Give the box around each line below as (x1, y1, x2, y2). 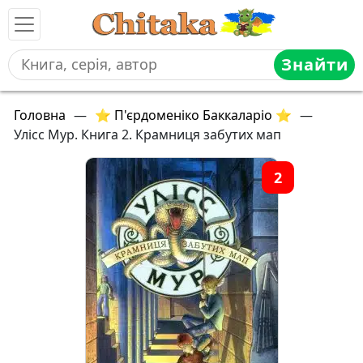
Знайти (280, 53, 348, 76)
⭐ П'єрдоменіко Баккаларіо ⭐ (95, 106, 292, 124)
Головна (14, 106, 66, 124)
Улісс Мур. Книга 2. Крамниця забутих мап (14, 126, 281, 143)
